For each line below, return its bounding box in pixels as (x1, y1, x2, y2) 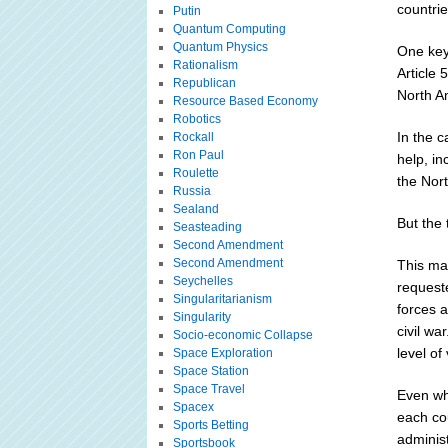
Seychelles (172, 274, 233, 288)
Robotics (172, 112, 221, 126)
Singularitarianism (172, 292, 272, 306)
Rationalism (172, 58, 238, 72)
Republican (172, 76, 236, 90)
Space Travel (172, 382, 245, 396)
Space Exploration (172, 346, 273, 360)
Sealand (172, 202, 219, 216)
